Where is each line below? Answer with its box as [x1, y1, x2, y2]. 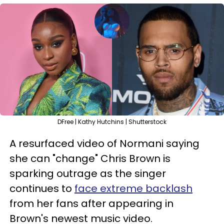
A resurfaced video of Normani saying [9, 136, 199, 150]
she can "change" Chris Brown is [9, 151, 170, 165]
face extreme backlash [74, 181, 192, 195]
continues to [9, 181, 74, 195]
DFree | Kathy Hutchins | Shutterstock [57, 117, 166, 126]
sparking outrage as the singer [9, 166, 166, 180]
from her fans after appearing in [9, 196, 173, 210]
